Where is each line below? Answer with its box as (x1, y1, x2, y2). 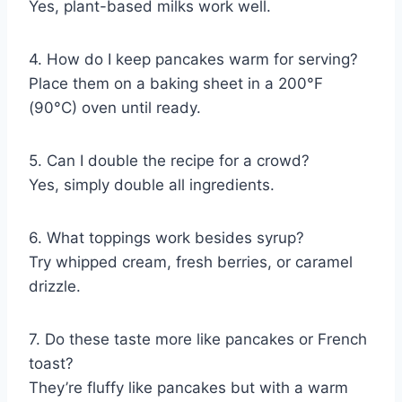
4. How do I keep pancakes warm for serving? (29, 50, 358, 69)
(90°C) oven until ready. (29, 99, 201, 118)
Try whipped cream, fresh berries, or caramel (29, 253, 353, 272)
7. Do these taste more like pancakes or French (29, 330, 367, 349)
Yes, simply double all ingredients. (29, 176, 275, 195)
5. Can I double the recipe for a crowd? (29, 152, 310, 170)
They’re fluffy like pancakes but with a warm (29, 379, 348, 398)
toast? (29, 354, 74, 373)
